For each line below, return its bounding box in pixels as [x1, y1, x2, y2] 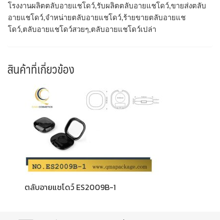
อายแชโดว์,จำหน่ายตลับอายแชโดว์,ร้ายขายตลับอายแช [8, 13, 186, 22]
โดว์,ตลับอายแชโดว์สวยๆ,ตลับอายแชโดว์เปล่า [8, 25, 156, 33]
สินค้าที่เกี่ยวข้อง [7, 59, 74, 79]
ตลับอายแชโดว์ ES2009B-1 [25, 181, 116, 193]
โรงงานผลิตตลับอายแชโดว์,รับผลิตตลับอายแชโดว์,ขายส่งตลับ [8, 1, 206, 10]
